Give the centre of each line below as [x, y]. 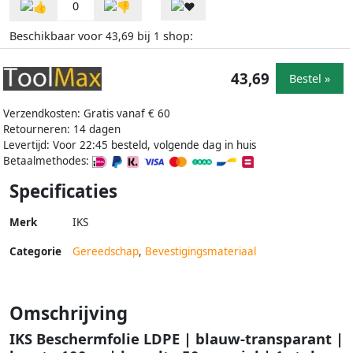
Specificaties [63, 191]
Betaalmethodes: [48, 160]
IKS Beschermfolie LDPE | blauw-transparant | [176, 338]
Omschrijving [69, 313]
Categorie [35, 251]
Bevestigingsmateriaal [201, 251]
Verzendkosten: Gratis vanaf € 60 [87, 113]
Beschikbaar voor [58, 35]
